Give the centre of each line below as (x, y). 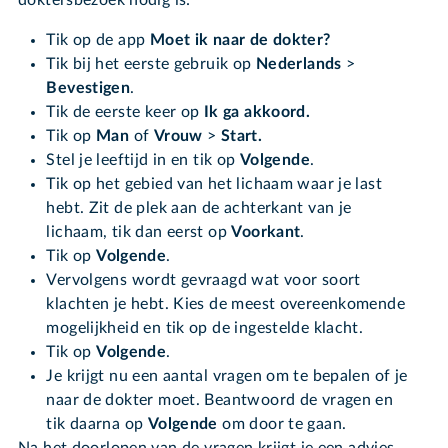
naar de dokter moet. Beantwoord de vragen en (220, 400)
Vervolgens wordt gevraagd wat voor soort (203, 280)
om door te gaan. (282, 424)
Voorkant (266, 232)
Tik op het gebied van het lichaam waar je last (214, 184)
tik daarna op (97, 424)
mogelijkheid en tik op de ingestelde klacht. (205, 328)
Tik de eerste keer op (125, 112)
